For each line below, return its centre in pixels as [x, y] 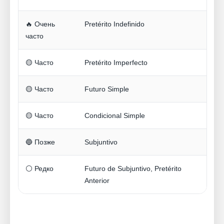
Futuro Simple [107, 89]
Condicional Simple [115, 116]
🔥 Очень [40, 24]
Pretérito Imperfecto [116, 63]
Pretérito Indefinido [114, 24]
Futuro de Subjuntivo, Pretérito [133, 169]
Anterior [97, 181]
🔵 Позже [40, 142]
